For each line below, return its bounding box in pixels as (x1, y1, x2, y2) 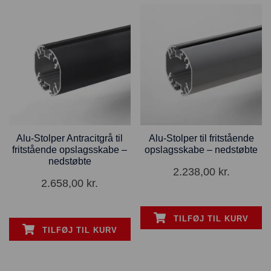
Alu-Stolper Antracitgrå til (16, 133, 123, 144)
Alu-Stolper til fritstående (148, 133, 254, 144)
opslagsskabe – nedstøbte (145, 145, 258, 155)
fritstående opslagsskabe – (12, 145, 128, 155)
